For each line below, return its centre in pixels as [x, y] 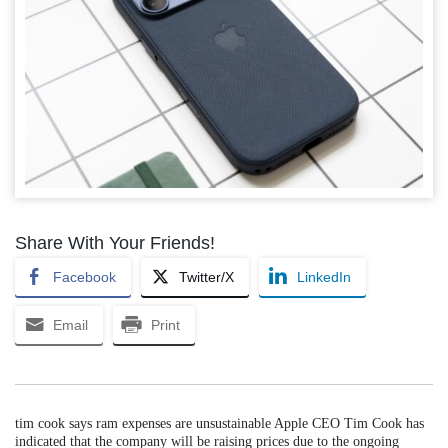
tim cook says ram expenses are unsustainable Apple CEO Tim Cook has [219, 423]
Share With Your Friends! [115, 242]
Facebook [84, 276]
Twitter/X [206, 276]
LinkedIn [324, 276]
